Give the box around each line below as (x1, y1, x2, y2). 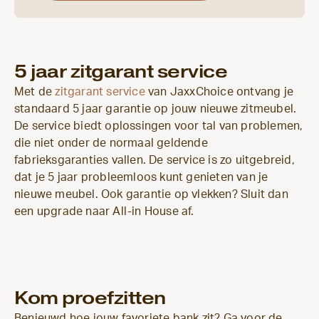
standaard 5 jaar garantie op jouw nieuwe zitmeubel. (14, 103, 297, 115)
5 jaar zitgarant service (14, 60, 227, 83)
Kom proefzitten (14, 287, 166, 310)
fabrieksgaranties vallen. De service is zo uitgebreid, (14, 154, 295, 166)
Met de (14, 85, 56, 98)
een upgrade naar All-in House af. (14, 205, 194, 217)
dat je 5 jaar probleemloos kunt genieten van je (14, 171, 268, 183)
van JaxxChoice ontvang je (145, 85, 294, 98)
